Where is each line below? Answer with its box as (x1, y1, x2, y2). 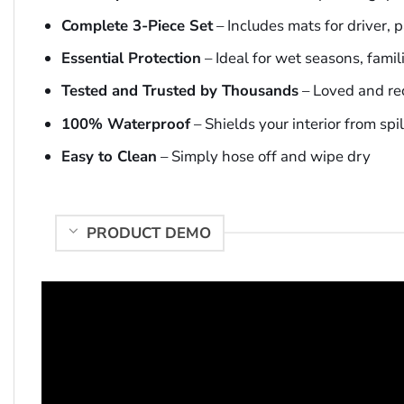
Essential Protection (60, 48, 201, 69)
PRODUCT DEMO (86, 222, 211, 243)
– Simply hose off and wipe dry (156, 145, 371, 167)
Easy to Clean (60, 145, 157, 167)
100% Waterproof (60, 113, 190, 134)
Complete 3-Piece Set (60, 15, 213, 37)
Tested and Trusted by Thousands (60, 80, 298, 102)
